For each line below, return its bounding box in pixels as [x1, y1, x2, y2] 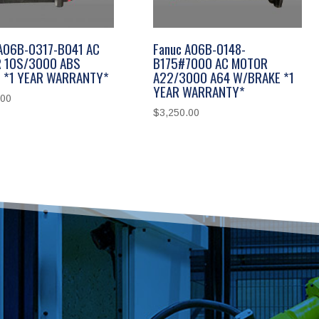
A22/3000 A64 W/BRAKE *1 [153, 66, 294, 87]
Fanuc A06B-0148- [153, 38, 246, 58]
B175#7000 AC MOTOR [153, 52, 268, 73]
